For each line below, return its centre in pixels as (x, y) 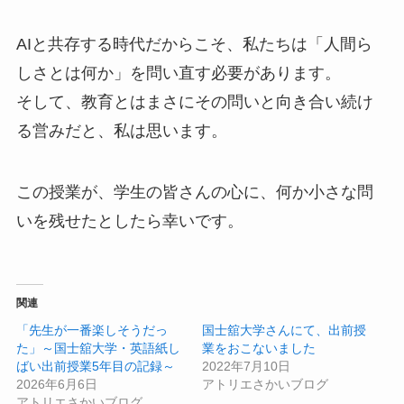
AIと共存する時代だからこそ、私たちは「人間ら (194, 45)
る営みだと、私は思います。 (121, 131)
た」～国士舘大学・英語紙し (98, 348)
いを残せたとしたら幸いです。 (129, 220)
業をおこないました (259, 348)
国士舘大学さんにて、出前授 (284, 330)
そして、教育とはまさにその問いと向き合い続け (194, 102)
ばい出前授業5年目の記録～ (95, 366)
